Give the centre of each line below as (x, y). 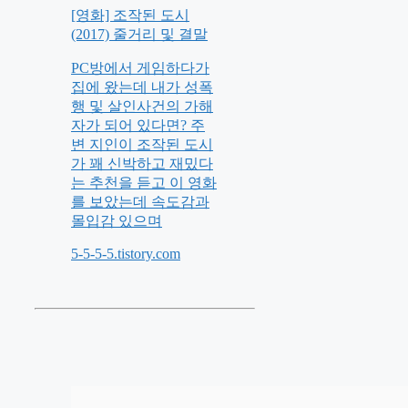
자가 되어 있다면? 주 (138, 125)
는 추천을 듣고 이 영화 (144, 182)
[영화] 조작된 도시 (130, 15)
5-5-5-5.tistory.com (126, 253)
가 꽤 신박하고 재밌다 (142, 163)
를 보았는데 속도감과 (140, 201)
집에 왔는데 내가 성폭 (142, 87)
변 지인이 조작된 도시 (142, 144)
